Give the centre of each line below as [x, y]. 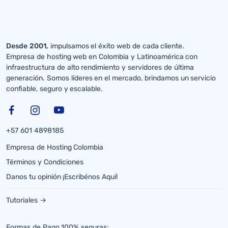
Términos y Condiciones [45, 162]
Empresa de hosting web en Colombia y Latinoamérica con [102, 57]
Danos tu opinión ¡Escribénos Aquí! [62, 177]
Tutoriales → [26, 201]
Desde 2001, [27, 46]
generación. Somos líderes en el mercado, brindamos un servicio [111, 78]
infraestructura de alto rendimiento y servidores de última [100, 68]
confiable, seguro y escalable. [55, 89]
